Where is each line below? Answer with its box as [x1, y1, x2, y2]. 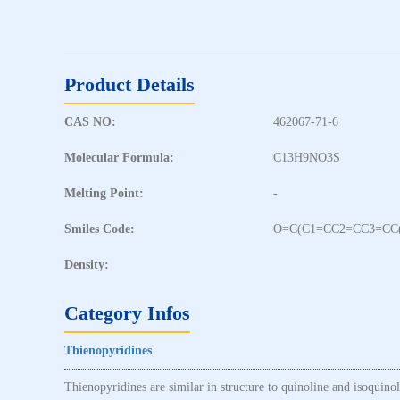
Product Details [64, 72, 195, 96]
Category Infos [64, 301, 190, 324]
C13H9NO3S [273, 150, 340, 164]
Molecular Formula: [64, 150, 174, 164]
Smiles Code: [64, 221, 135, 236]
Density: [64, 257, 109, 271]
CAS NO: [64, 114, 116, 129]
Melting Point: [64, 186, 144, 200]
